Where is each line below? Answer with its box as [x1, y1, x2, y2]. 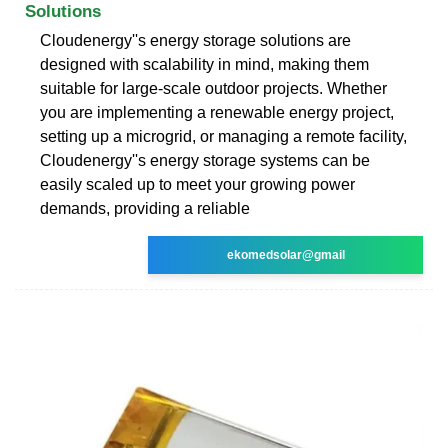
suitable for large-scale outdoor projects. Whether [40, 79, 387, 97]
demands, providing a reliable [40, 199, 250, 217]
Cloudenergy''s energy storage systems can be [40, 151, 370, 169]
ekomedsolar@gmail [226, 247, 345, 262]
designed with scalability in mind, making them [40, 55, 369, 73]
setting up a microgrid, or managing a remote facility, [40, 127, 407, 145]
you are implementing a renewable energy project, [40, 103, 394, 121]
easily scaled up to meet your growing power [40, 175, 355, 193]
